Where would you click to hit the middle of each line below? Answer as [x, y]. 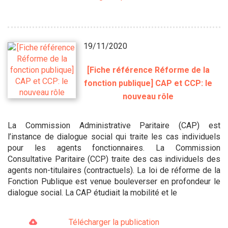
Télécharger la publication [114, 222]
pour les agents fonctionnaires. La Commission [114, 148]
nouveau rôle [148, 96]
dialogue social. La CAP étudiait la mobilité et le [92, 192]
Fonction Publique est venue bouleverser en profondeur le [114, 181]
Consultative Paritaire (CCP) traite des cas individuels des [114, 159]
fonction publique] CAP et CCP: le [148, 83]
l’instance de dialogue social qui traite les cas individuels [114, 136]
